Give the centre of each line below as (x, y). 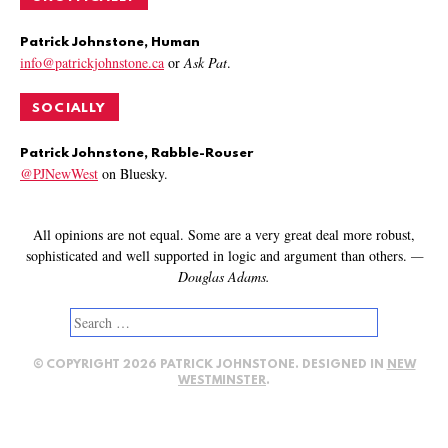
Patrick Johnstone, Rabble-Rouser (136, 153)
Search (92, 315)
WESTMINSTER (222, 380)
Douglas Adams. (224, 276)
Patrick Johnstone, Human (110, 43)
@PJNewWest (59, 173)
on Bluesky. (133, 173)
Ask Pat (205, 63)
